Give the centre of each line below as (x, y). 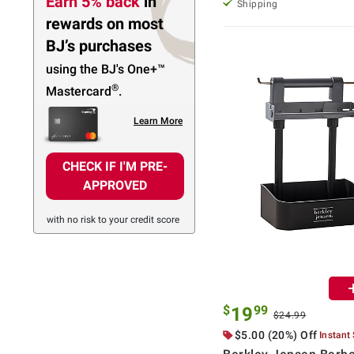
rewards (76, 24)
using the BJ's (87, 69)
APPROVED (115, 186)
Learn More (158, 121)
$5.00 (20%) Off (276, 335)
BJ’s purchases (99, 46)
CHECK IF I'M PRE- (115, 167)
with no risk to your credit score (113, 220)
